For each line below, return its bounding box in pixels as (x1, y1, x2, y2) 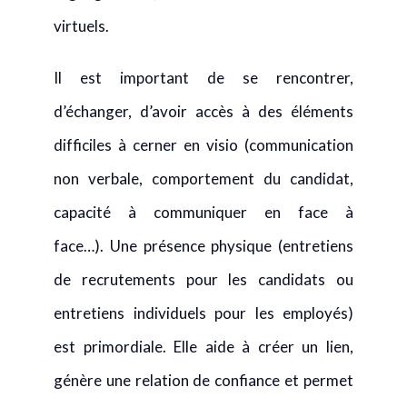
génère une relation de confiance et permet (54, 371, 353, 390)
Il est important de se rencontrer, (54, 68, 353, 87)
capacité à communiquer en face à (54, 203, 353, 222)
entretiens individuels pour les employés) (54, 303, 353, 323)
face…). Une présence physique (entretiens (54, 236, 353, 255)
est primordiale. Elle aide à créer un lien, (54, 337, 353, 356)
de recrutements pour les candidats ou (54, 270, 353, 289)
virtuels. (54, 16, 109, 35)
